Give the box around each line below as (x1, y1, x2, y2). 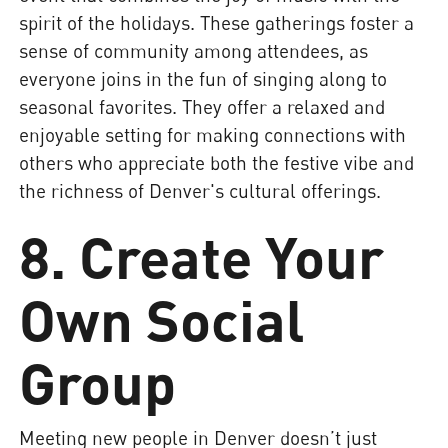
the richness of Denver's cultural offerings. (19, 178, 382, 202)
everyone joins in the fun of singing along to (19, 66, 388, 90)
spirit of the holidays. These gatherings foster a (19, 10, 415, 34)
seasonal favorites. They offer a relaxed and (19, 94, 386, 118)
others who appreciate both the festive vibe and (19, 150, 415, 174)
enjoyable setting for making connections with (19, 122, 407, 146)
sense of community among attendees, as (19, 38, 369, 62)
